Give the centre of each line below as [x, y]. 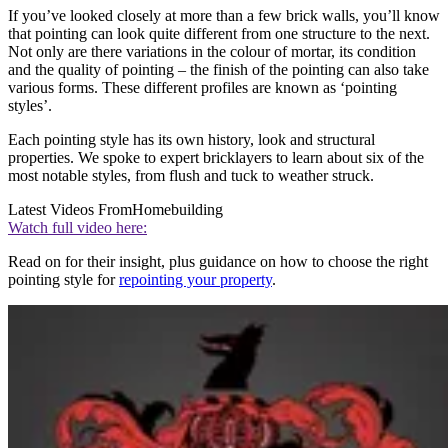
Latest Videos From [70, 209]
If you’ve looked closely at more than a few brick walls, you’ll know [224, 15]
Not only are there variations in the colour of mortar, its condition [212, 51]
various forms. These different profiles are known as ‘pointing [202, 87]
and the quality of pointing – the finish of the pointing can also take [218, 69]
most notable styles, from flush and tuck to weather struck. [191, 175]
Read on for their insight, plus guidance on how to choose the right [218, 261]
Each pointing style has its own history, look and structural [191, 139]
